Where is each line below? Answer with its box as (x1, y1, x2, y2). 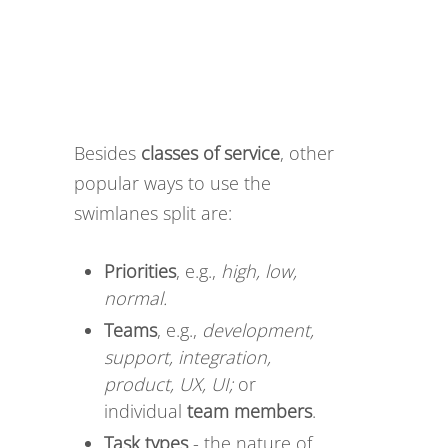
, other (280, 141, 334, 165)
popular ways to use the (74, 171, 271, 195)
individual (104, 399, 187, 423)
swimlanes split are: (74, 201, 232, 225)
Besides (74, 141, 141, 165)
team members (187, 399, 312, 423)
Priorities (104, 259, 176, 283)
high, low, (221, 259, 297, 283)
